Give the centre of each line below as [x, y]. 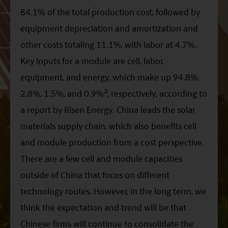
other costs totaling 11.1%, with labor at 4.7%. [109, 45]
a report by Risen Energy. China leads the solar [108, 110]
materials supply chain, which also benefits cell [108, 126]
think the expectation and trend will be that [103, 208]
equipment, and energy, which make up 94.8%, [110, 77]
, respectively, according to [157, 94]
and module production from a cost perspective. [112, 142]
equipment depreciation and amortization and [109, 28]
